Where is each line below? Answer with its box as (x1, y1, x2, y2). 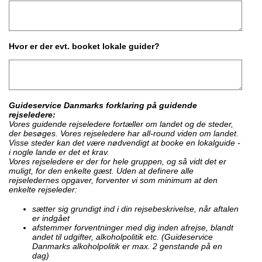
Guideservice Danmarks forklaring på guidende (9, 101, 197, 110)
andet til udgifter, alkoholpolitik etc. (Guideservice (32, 232, 213, 242)
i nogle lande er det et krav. (9, 147, 109, 157)
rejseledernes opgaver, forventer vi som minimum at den (9, 175, 218, 185)
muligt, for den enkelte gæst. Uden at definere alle (9, 166, 194, 175)
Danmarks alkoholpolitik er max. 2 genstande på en (32, 242, 222, 251)
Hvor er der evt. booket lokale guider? (9, 42, 160, 51)
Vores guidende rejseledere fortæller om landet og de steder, (9, 119, 233, 129)
